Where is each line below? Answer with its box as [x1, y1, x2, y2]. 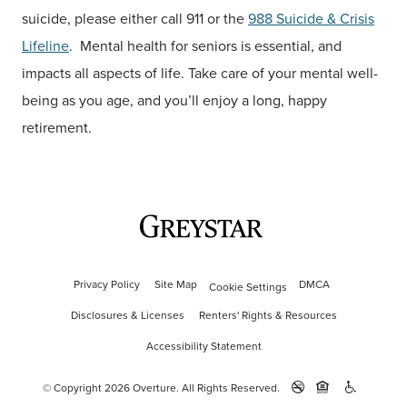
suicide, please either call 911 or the [22, 8, 248, 30]
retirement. [22, 117, 92, 139]
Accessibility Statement [145, 338, 262, 355]
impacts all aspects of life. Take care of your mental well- [22, 63, 378, 84]
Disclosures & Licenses [70, 307, 184, 324]
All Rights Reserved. [181, 379, 280, 396]
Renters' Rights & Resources [198, 307, 337, 324]
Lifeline [22, 35, 69, 57]
